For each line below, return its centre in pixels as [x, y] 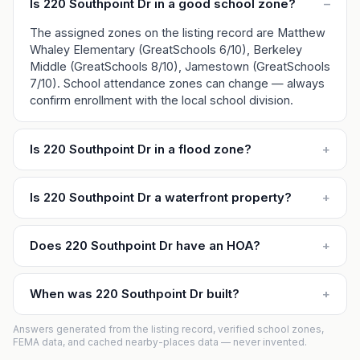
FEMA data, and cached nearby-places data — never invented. [160, 342]
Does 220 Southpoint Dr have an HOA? [145, 245]
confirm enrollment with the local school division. [162, 100]
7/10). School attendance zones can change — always [177, 83]
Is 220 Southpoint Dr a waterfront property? [161, 197]
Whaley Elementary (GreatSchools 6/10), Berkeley [166, 49]
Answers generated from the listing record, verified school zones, [168, 329]
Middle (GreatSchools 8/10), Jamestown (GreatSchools [180, 66]
